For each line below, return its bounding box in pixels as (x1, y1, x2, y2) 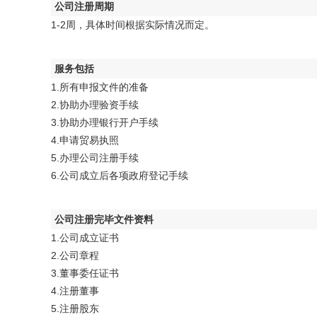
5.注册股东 (51, 303, 99, 314)
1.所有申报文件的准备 (51, 81, 149, 93)
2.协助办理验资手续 (51, 99, 139, 110)
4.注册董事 (51, 285, 99, 296)
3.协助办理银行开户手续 (51, 117, 158, 128)
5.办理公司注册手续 (51, 152, 139, 163)
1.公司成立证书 (51, 232, 119, 243)
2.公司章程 (51, 250, 99, 261)
